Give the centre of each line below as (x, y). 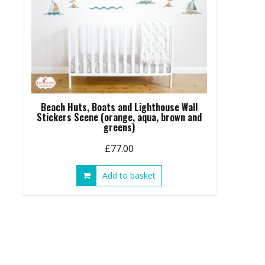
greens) (119, 127)
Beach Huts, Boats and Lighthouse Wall (119, 107)
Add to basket (129, 176)
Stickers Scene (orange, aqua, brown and (119, 117)
